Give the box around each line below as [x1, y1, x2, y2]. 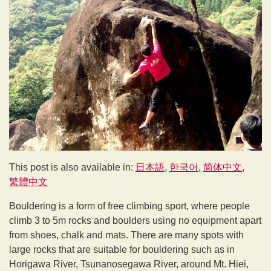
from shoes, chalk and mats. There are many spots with [9, 229, 244, 240]
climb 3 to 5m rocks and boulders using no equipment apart [9, 215, 261, 226]
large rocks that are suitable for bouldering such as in [9, 244, 235, 255]
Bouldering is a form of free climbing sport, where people [9, 200, 250, 211]
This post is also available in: [9, 162, 135, 172]
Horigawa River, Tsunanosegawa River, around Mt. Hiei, [9, 258, 249, 269]
